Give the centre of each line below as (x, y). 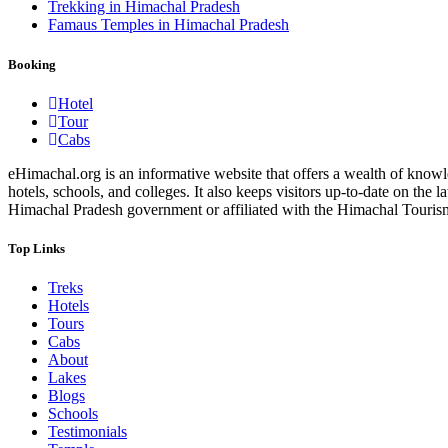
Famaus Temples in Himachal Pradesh (168, 25)
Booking (32, 64)
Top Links (36, 248)
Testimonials (87, 432)
